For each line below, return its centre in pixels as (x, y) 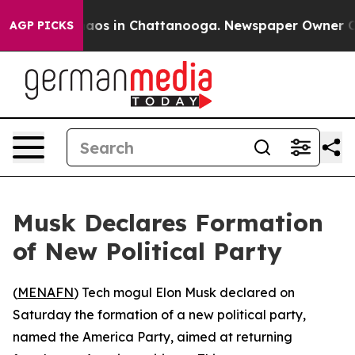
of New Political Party (147, 251)
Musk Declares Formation (168, 223)
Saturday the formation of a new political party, (159, 315)
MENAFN (46, 292)
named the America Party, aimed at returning (153, 337)
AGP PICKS (42, 25)
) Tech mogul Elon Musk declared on (184, 292)
